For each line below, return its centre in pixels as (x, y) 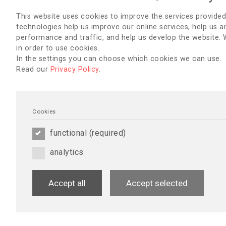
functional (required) (88, 133)
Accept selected (157, 183)
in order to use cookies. (58, 48)
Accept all (67, 183)
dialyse (185, 162)
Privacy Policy (74, 69)
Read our (33, 69)
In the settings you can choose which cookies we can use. (119, 59)
